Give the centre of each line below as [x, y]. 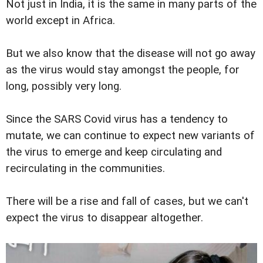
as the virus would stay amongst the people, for [123, 70]
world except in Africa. [60, 21]
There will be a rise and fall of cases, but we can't [127, 202]
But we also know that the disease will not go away [131, 54]
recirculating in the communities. [85, 169]
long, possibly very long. [64, 87]
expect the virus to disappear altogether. [104, 218]
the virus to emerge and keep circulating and [114, 152]
